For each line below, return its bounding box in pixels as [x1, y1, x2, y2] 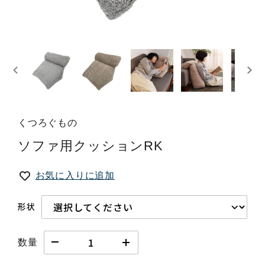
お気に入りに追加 [35, 170, 115, 181]
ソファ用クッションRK [18, 138, 163, 154]
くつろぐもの [18, 118, 77, 128]
